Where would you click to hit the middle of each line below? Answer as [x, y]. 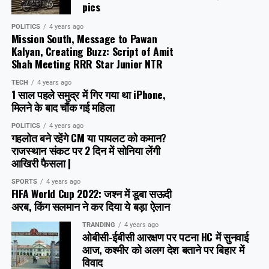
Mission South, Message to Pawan [84, 39]
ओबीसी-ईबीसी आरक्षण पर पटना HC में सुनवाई [165, 237]
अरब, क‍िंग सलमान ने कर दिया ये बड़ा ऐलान [90, 206]
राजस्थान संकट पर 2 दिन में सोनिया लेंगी [86, 150]
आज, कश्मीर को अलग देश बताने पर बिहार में [163, 249]
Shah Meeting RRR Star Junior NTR [87, 64]
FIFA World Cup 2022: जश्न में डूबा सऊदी [92, 194]
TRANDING [98, 225]
